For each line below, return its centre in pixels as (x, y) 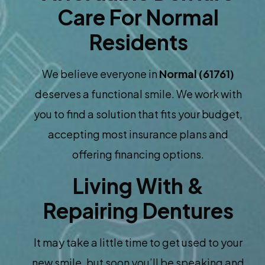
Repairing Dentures (138, 210)
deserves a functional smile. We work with (138, 94)
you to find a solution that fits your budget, (138, 114)
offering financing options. (138, 154)
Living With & (138, 185)
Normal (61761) (197, 74)
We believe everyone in (101, 74)
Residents (138, 42)
